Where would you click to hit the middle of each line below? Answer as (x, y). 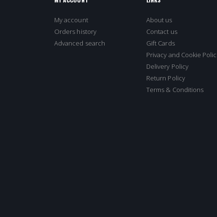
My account (71, 20)
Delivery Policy (167, 67)
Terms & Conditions (175, 90)
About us (159, 20)
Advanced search (80, 43)
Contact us (162, 32)
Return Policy (166, 78)
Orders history (75, 32)
